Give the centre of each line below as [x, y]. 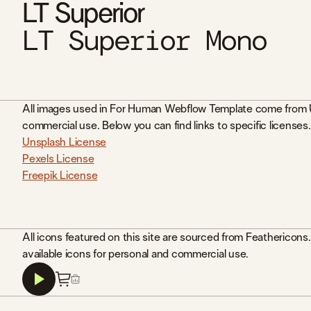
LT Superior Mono [144, 42]
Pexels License [58, 159]
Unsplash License [64, 142]
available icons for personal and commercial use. [135, 254]
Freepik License [60, 176]
